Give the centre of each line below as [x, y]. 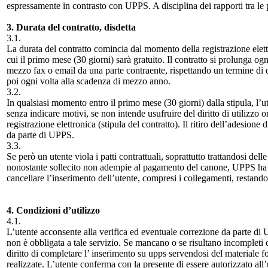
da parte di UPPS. [40, 135]
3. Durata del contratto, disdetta [71, 27]
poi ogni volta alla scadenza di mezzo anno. [89, 81]
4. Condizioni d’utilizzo [53, 210]
